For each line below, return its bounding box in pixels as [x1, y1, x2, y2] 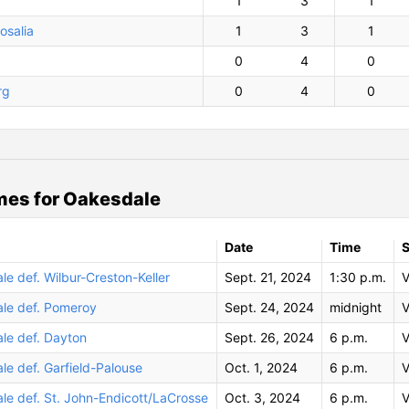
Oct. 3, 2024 [224, 389, 300, 405]
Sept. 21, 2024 [224, 268, 311, 285]
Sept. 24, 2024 [224, 299, 314, 315]
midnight [329, 299, 382, 315]
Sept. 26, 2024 [224, 329, 314, 345]
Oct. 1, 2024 [224, 359, 298, 375]
